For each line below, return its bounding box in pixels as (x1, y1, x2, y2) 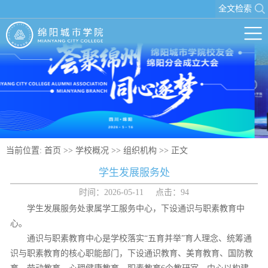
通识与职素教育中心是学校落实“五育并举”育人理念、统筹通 (27, 234, 252, 243)
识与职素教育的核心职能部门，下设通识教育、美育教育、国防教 (10, 249, 253, 258)
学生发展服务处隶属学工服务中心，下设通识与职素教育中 (27, 204, 245, 213)
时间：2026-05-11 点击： (79, 188, 181, 197)
